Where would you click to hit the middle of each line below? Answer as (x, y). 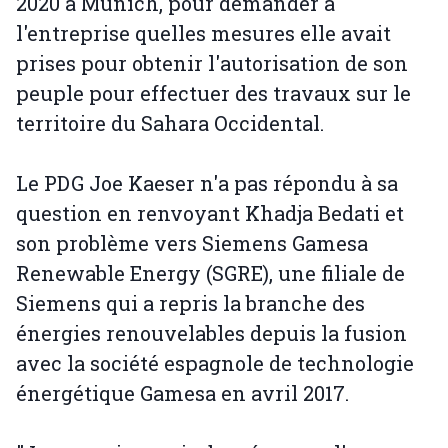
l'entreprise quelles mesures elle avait (203, 33)
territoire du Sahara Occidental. (170, 123)
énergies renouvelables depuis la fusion (211, 333)
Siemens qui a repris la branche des (190, 303)
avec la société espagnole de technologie (215, 363)
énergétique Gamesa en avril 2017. (182, 393)
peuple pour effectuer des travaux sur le (213, 93)
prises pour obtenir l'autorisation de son (212, 63)
